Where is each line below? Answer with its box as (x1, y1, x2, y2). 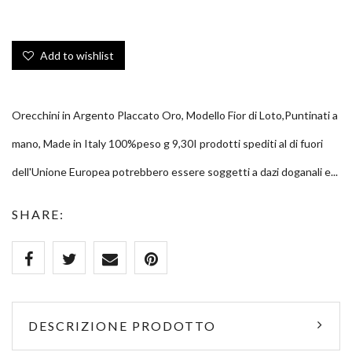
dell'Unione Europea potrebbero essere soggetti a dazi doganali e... (12, 164, 338, 178)
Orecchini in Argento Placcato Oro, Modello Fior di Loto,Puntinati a (12, 108, 338, 122)
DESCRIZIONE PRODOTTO (28, 317, 216, 333)
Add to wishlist (38, 48, 114, 62)
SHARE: (12, 206, 64, 222)
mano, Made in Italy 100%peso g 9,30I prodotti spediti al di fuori (12, 136, 323, 150)
